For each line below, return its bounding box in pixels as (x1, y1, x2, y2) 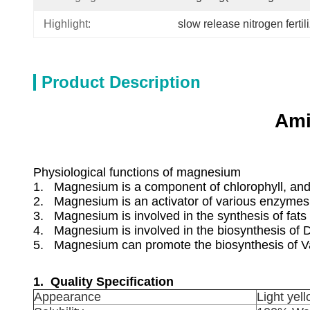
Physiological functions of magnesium (33, 165, 241, 179)
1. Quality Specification (33, 275, 174, 289)
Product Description (42, 73, 201, 91)
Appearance (34, 290, 101, 304)
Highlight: (44, 18, 91, 30)
